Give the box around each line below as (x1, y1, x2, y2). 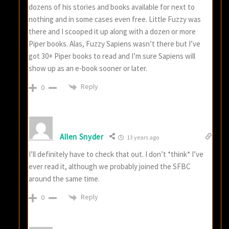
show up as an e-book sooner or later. (29, 63, 148, 74)
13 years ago (125, 133, 159, 142)
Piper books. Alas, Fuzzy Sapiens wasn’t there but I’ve (29, 39, 201, 49)
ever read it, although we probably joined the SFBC (29, 162, 191, 172)
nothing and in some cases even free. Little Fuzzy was (29, 14, 201, 25)
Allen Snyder (60, 131, 104, 142)
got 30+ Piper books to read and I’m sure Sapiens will (29, 51, 196, 61)
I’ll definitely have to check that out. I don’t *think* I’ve (29, 149, 204, 159)
